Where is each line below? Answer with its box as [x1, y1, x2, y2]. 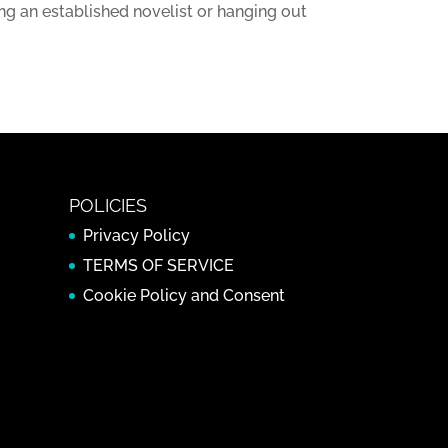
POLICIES [68, 195, 147, 217]
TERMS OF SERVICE [82, 256, 234, 276]
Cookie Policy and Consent [82, 286, 285, 306]
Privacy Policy [82, 226, 190, 246]
